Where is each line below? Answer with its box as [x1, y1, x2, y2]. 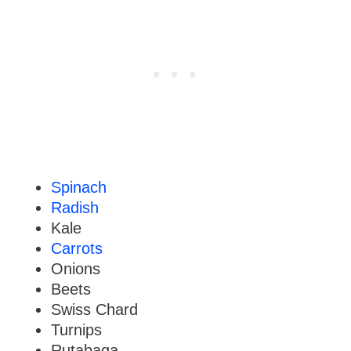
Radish [50, 199, 99, 217]
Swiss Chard [50, 301, 138, 319]
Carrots [50, 240, 103, 258]
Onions [50, 260, 100, 278]
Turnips [50, 321, 102, 339]
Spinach [50, 179, 107, 197]
